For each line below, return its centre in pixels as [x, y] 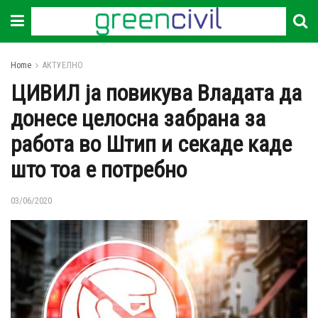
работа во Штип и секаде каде [151, 144]
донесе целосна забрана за [138, 119]
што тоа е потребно [99, 170]
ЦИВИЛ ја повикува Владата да [156, 93]
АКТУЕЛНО [63, 65]
